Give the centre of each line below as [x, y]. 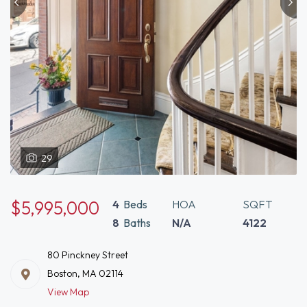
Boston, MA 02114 [85, 273]
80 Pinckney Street [88, 255]
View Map [68, 292]
